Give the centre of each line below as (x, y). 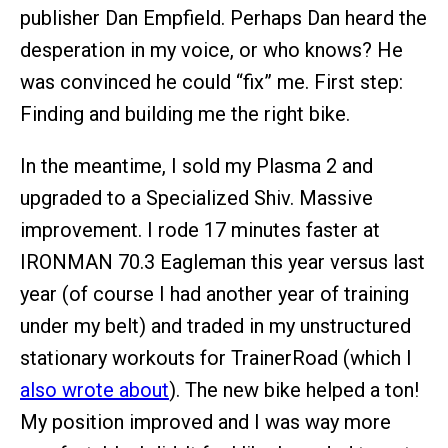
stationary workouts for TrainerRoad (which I (216, 358)
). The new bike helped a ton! (294, 390)
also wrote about (94, 390)
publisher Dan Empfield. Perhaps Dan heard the (223, 18)
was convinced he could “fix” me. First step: (211, 82)
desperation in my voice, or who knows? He (211, 50)
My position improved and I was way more (205, 422)
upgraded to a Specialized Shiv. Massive (196, 198)
